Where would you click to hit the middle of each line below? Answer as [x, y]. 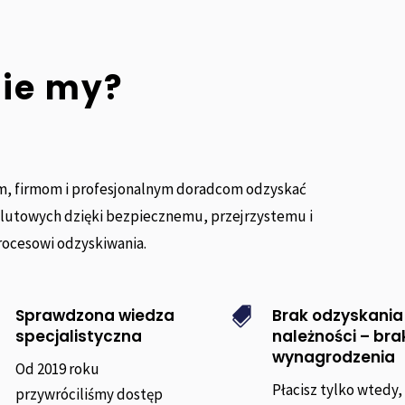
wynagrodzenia [333, 358]
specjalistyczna [79, 337]
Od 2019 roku [58, 369]
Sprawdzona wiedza [95, 316]
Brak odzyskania [337, 316]
